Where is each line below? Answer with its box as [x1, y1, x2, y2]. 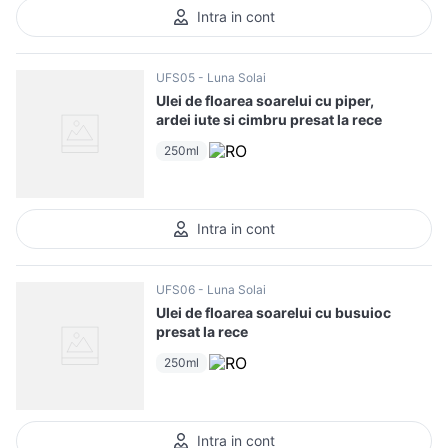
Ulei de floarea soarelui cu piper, [156, 92, 374, 109]
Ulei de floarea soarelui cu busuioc [156, 304, 391, 321]
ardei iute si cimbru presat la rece [156, 111, 382, 128]
